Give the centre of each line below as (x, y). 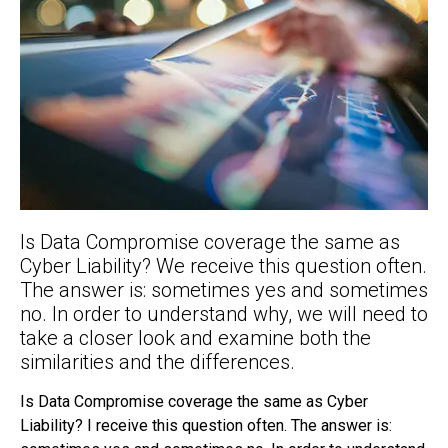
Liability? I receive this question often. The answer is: (206, 426)
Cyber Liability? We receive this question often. (223, 266)
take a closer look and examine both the (195, 338)
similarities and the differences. (157, 362)
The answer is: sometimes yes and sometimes (224, 290)
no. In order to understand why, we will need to (224, 314)
